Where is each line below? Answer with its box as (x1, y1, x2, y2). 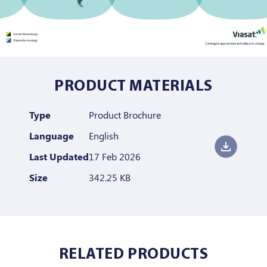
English (89, 129, 119, 142)
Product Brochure (89, 108, 161, 122)
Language (29, 129, 74, 142)
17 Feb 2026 (89, 150, 141, 163)
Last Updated (29, 150, 89, 163)
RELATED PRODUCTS (58, 247, 209, 262)
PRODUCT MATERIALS (54, 79, 213, 95)
